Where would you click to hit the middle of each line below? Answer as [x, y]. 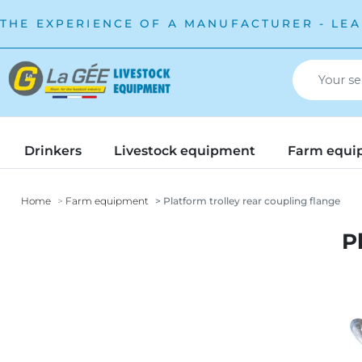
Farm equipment [107, 201]
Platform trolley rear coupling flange [250, 201]
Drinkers [53, 151]
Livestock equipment [185, 151]
